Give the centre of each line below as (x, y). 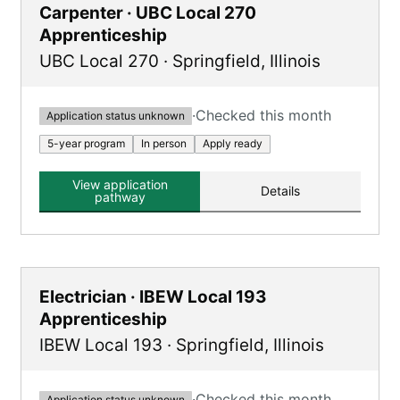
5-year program (86, 143)
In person (164, 143)
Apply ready (233, 143)
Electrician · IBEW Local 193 (153, 297)
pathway (120, 197)
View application (120, 184)
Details (280, 191)
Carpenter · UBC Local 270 (148, 13)
